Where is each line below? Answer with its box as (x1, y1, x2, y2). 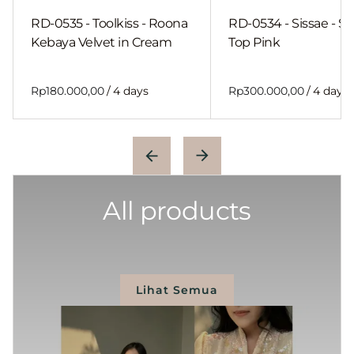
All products (103, 195, 251, 227)
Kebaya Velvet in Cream (31, 35, 172, 51)
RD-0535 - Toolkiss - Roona (31, 16, 188, 32)
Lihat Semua (136, 282, 218, 297)
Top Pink (228, 35, 281, 51)
